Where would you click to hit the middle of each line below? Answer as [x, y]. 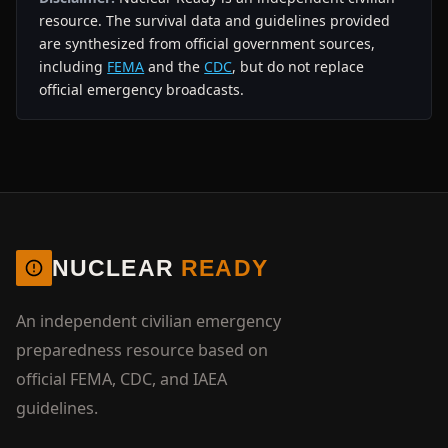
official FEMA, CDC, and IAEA [121, 378]
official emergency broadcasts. [142, 89]
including [73, 66]
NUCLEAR [116, 267]
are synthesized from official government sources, [207, 43]
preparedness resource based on [141, 349]
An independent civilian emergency [148, 320]
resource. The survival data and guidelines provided [215, 20]
